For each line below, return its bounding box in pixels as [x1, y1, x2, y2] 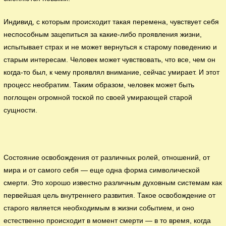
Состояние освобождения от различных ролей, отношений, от [4, 154, 210, 162]
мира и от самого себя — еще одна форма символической [4, 166, 200, 175]
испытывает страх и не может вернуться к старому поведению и [4, 43, 217, 51]
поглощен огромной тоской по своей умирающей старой [4, 94, 193, 102]
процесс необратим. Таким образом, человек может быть [4, 81, 195, 89]
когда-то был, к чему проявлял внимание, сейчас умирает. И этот [4, 69, 220, 77]
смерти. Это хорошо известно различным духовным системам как [4, 179, 222, 187]
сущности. [4, 106, 38, 115]
